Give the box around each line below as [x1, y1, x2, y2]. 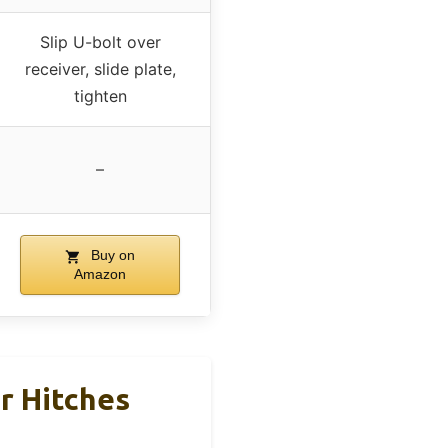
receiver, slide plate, [24, 59, 176, 80]
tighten [73, 86, 127, 107]
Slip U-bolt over [39, 32, 161, 53]
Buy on [86, 247, 135, 264]
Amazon [73, 266, 126, 283]
